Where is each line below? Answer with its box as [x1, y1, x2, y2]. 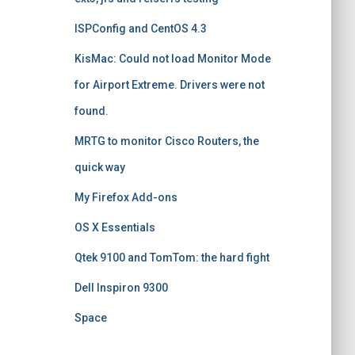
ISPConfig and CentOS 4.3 [74, 22, 207, 35]
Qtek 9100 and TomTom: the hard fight [74, 251, 269, 264]
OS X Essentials [74, 221, 155, 234]
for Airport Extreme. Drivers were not [74, 78, 265, 91]
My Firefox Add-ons [74, 191, 177, 204]
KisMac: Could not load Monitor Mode [74, 52, 271, 65]
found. [74, 105, 109, 117]
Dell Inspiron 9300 [74, 281, 168, 294]
